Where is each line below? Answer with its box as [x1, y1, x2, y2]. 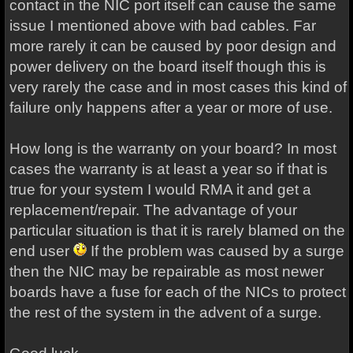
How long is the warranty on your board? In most [9, 140, 336, 157]
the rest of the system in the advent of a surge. [9, 304, 321, 321]
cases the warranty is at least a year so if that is [9, 161, 328, 177]
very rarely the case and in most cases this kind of [9, 79, 347, 95]
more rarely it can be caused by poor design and [9, 38, 336, 54]
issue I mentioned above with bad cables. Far [9, 17, 316, 34]
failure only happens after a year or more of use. [9, 99, 336, 116]
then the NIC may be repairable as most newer [9, 263, 324, 280]
